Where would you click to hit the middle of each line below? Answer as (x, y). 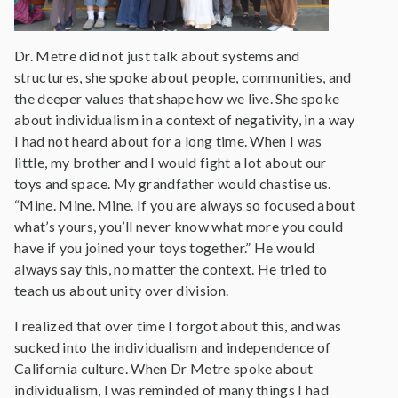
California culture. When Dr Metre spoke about (164, 369)
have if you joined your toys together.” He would (165, 248)
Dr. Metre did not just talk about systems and (157, 56)
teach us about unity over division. (123, 291)
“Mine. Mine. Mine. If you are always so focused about (185, 205)
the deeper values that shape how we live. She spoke (177, 99)
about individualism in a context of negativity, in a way (184, 120)
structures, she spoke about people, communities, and (183, 77)
